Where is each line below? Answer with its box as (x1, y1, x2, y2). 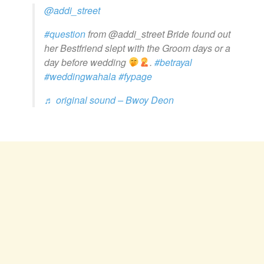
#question (44, 27, 85, 41)
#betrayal (154, 55, 193, 69)
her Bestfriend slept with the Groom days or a (44, 41, 230, 55)
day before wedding (44, 55, 128, 69)
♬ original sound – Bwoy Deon (44, 93, 174, 107)
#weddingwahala (44, 69, 116, 83)
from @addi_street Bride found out (85, 27, 230, 41)
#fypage (118, 69, 152, 83)
